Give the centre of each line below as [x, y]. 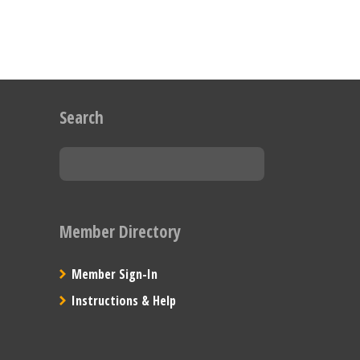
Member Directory [120, 232]
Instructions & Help [123, 300]
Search [81, 118]
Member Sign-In [114, 274]
